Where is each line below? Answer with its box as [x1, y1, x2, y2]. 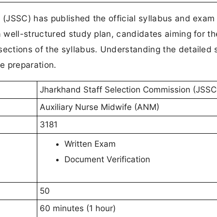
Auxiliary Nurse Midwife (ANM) [40, 102, 159, 112]
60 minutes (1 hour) [40, 203, 116, 214]
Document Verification [64, 155, 150, 165]
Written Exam [64, 139, 116, 149]
